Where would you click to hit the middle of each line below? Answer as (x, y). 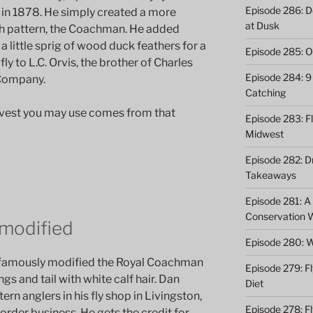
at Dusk (262, 25)
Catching (265, 92)
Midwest (264, 133)
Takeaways (270, 175)
